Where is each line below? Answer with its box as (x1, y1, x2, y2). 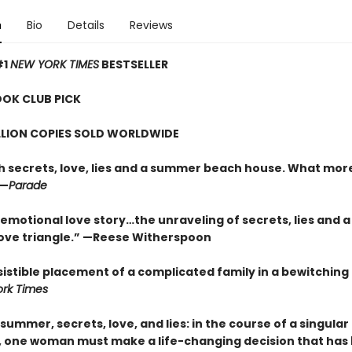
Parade (8, 178, 47, 193)
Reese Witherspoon (92, 229, 211, 245)
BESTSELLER (98, 57, 168, 72)
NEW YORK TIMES (9, 57, 99, 72)
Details (67, 17, 104, 33)
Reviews (129, 17, 173, 33)
